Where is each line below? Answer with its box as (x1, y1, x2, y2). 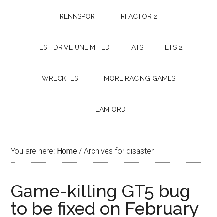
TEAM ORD (91, 106, 126, 113)
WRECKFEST (42, 75, 82, 82)
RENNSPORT (60, 13, 99, 20)
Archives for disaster (82, 146, 154, 155)
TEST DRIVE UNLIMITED (34, 44, 110, 51)
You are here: (11, 146, 57, 155)
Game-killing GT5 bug (11, 181, 191, 201)
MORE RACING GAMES (104, 75, 175, 82)
